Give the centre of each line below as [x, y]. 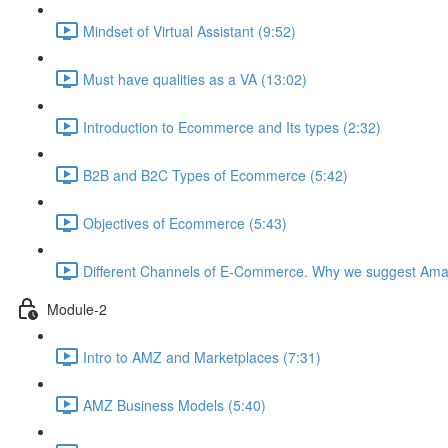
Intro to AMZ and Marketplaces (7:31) [202, 356]
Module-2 [77, 308]
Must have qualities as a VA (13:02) [195, 78]
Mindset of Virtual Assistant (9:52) [189, 30]
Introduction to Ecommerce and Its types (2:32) [232, 126]
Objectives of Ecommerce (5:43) [185, 222]
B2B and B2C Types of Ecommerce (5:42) [215, 174]
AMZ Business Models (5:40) [174, 404]
